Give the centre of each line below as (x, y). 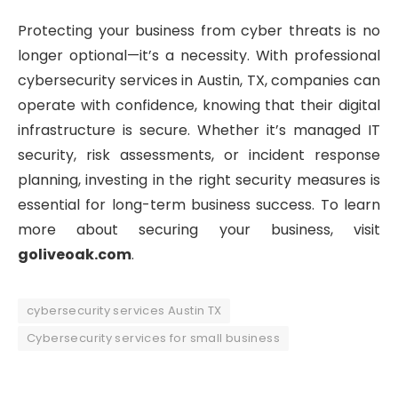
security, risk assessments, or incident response (199, 155)
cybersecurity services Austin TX (124, 311)
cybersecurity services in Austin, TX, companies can (199, 81)
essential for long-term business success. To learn (199, 205)
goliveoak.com (75, 255)
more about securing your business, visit (199, 230)
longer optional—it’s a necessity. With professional (199, 56)
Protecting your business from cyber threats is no (199, 31)
